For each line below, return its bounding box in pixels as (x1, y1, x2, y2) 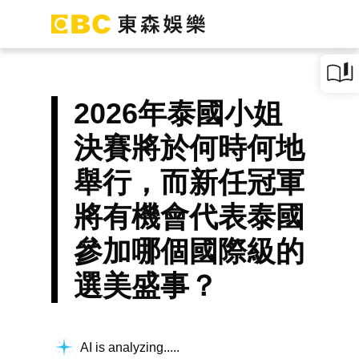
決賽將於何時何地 (74, 131, 305, 164)
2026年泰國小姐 (74, 97, 282, 130)
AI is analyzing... (80, 340, 173, 354)
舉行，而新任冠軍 (74, 166, 305, 199)
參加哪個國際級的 (74, 235, 305, 268)
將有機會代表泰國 (74, 200, 305, 233)
